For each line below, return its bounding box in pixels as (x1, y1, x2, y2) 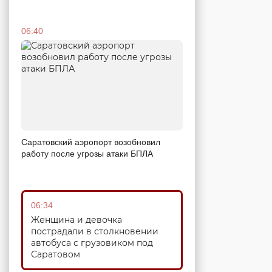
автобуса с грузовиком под (31, 237, 153, 249)
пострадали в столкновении (31, 226, 158, 237)
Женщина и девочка (31, 214, 122, 226)
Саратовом (31, 249, 80, 260)
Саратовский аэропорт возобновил (21, 137, 160, 148)
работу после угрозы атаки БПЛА (21, 149, 153, 159)
